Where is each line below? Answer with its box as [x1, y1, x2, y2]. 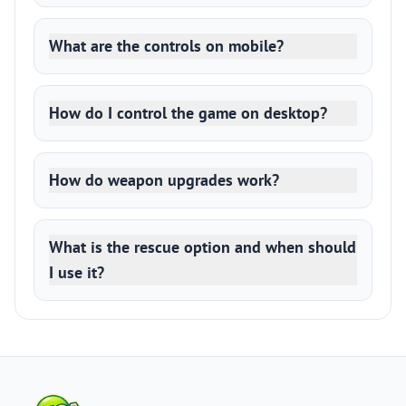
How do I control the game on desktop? [49, 102, 327, 123]
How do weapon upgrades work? [49, 169, 279, 190]
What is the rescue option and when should [49, 237, 356, 257]
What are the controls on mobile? [49, 35, 284, 56]
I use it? [49, 262, 104, 283]
